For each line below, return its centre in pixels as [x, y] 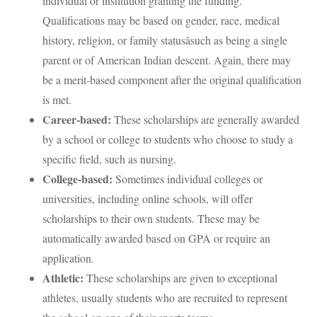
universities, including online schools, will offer [148, 198]
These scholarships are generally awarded [205, 119]
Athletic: [63, 278]
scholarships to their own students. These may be [151, 218]
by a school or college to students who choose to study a [168, 139]
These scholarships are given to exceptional [180, 278]
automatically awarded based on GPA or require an [156, 238]
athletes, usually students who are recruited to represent [165, 298]
